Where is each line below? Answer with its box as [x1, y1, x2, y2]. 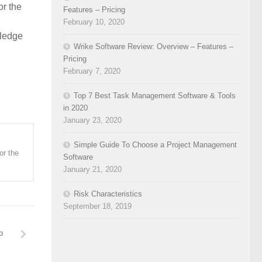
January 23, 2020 [63, 115, 122, 125]
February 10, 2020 [63, 17, 125, 26]
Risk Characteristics [74, 189, 142, 198]
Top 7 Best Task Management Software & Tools [74, 91, 236, 100]
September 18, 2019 [63, 201, 132, 211]
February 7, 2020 [63, 66, 120, 75]
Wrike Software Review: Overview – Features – [74, 42, 233, 51]
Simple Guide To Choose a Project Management [74, 140, 237, 149]
